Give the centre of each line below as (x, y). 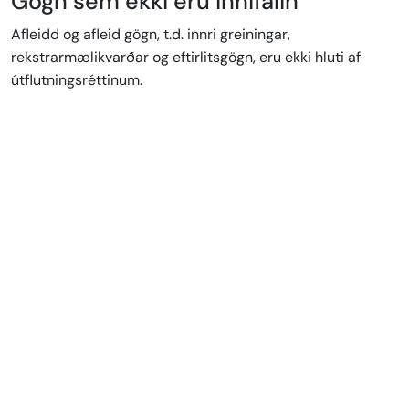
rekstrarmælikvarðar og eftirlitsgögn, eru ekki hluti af (186, 58)
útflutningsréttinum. (77, 80)
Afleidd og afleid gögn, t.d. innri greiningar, (151, 35)
